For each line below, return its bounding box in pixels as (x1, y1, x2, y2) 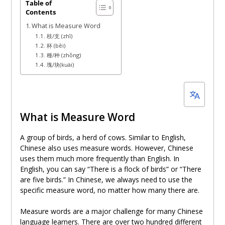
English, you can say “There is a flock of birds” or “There (20, 164, 201, 174)
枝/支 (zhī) (46, 32, 72, 40)
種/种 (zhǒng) (46, 51, 81, 59)
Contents (25, 8, 56, 17)
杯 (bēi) (46, 41, 65, 49)
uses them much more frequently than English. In (20, 154, 179, 164)
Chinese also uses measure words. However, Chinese (20, 143, 193, 153)
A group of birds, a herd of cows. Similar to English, (20, 133, 186, 143)
